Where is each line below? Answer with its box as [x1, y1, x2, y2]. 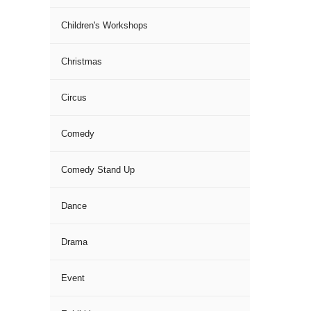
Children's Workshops [61, 20, 148, 31]
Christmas [61, 56, 102, 67]
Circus [61, 92, 87, 103]
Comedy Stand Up [61, 165, 135, 175]
